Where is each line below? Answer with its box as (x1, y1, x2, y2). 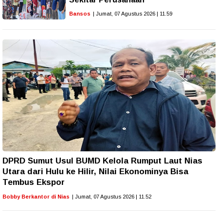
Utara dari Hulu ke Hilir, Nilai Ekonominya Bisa (2, 166, 188, 176)
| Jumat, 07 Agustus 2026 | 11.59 (93, 10, 172, 17)
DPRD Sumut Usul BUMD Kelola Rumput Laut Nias (2, 156, 202, 165)
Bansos (69, 10, 91, 17)
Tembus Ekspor (2, 177, 65, 187)
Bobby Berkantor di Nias (2, 193, 70, 200)
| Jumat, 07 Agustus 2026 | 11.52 (72, 193, 151, 200)
